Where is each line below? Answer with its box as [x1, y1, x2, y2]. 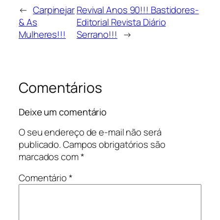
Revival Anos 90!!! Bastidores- [76, 3, 199, 16]
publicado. [19, 137, 61, 151]
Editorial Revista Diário [76, 15, 166, 28]
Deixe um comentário [19, 106, 107, 119]
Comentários [19, 78, 102, 97]
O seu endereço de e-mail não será [19, 125, 162, 138]
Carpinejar [32, 3, 75, 16]
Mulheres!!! [19, 27, 66, 41]
